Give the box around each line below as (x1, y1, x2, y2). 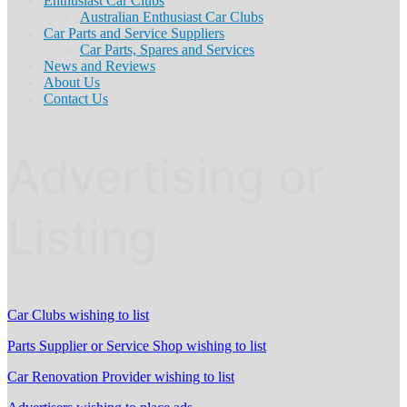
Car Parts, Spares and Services (80, 42, 254, 58)
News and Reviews (44, 58, 155, 74)
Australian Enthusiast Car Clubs (80, 9, 263, 25)
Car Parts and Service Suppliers (44, 25, 224, 42)
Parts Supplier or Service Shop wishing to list (7, 338, 266, 354)
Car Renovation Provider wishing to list (7, 369, 234, 385)
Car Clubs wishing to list (7, 307, 149, 323)
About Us (44, 74, 100, 91)
